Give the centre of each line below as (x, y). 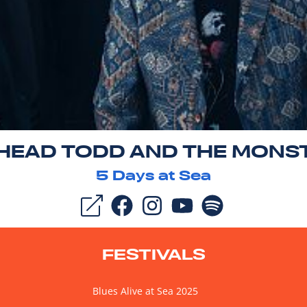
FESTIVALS (153, 254)
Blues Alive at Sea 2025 (145, 291)
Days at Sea (160, 175)
